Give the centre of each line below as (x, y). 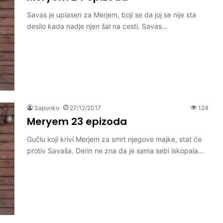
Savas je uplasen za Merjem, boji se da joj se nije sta (111, 14)
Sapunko (47, 108)
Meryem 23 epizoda (77, 121)
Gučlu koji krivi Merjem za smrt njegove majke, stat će (114, 139)
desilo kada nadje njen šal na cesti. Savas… (97, 26)
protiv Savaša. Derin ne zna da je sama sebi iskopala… (115, 150)
